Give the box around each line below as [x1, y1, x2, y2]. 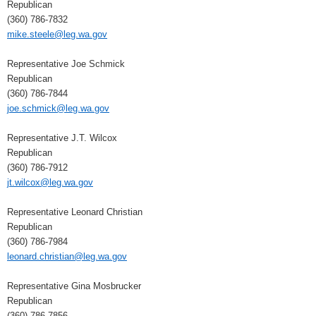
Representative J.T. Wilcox [7, 133, 117, 144]
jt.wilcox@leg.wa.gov [7, 177, 93, 188]
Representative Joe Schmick [7, 59, 125, 70]
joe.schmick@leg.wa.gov [7, 103, 109, 114]
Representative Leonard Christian [7, 207, 142, 218]
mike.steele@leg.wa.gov [7, 29, 107, 40]
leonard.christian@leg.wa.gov [7, 251, 127, 262]
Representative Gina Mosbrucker [7, 281, 141, 292]
